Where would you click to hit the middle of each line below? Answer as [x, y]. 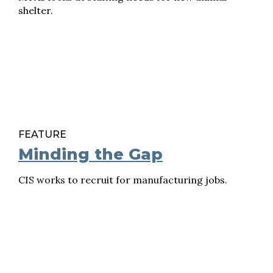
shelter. [36, 10]
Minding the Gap [90, 154]
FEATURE [42, 134]
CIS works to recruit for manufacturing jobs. [123, 180]
